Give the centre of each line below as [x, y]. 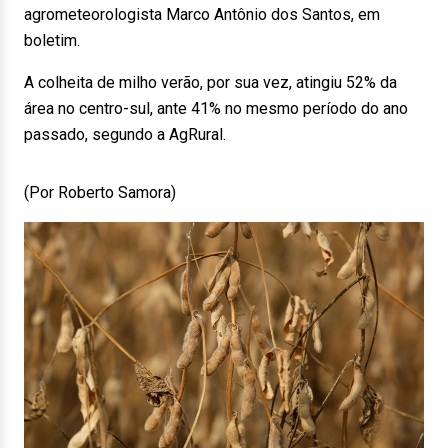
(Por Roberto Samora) [100, 192]
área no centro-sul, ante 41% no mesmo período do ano [216, 108]
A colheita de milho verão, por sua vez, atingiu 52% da [210, 82]
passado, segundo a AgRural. [125, 134]
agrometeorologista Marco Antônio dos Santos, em [202, 14]
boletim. [52, 40]
